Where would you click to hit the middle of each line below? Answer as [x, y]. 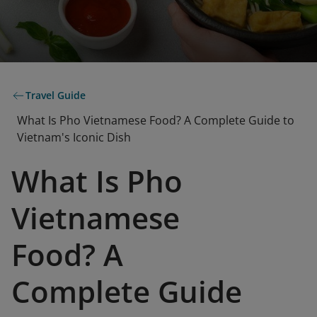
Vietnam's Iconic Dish [74, 137]
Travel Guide [56, 95]
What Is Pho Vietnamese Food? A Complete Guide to [156, 120]
